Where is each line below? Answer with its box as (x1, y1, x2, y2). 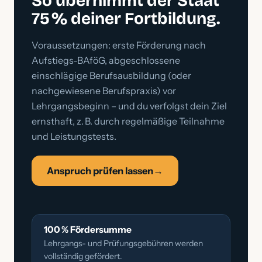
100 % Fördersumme (44, 224, 132, 235)
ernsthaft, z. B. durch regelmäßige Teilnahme (32, 115, 225, 127)
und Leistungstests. (32, 130, 116, 142)
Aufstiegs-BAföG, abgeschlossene (32, 54, 180, 66)
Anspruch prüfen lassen (47, 165, 153, 177)
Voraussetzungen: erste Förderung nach (32, 39, 206, 51)
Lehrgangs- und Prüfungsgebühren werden (44, 238, 203, 249)
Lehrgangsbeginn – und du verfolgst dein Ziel (32, 100, 227, 112)
